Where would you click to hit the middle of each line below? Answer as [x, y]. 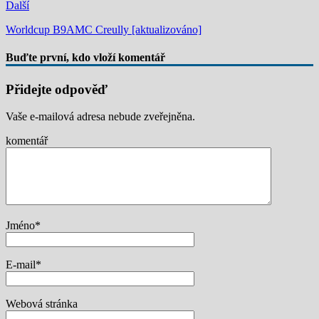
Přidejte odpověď [57, 89]
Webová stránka [42, 304]
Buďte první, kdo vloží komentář [85, 58]
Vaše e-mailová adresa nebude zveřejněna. [100, 117]
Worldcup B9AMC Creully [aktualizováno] [104, 30]
